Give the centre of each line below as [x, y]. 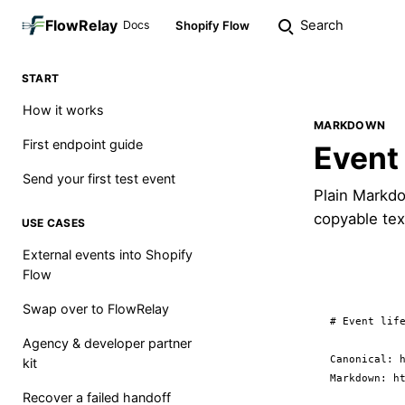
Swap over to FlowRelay [96, 309]
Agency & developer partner [107, 343]
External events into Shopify [108, 254]
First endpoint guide [83, 144]
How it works [63, 110]
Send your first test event [99, 179]
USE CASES [54, 223]
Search [322, 25]
